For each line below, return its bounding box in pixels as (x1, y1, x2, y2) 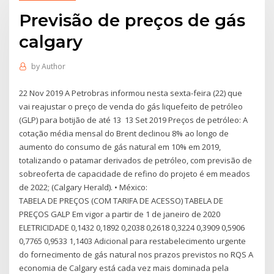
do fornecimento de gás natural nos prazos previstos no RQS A (19, 248, 254, 260)
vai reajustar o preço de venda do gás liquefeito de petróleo (19, 100, 243, 112)
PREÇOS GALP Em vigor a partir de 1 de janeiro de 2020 (19, 208, 221, 220)
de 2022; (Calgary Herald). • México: (19, 181, 150, 193)
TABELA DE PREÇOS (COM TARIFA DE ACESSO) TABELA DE (19, 194, 224, 206)
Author (41, 61, 65, 72)
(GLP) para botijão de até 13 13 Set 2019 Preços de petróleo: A (19, 114, 248, 125)
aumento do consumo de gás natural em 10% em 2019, (19, 141, 221, 152)
